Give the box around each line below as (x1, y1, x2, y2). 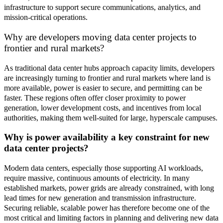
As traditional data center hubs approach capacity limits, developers (4, 63, 215, 72)
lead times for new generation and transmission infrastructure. (4, 194, 196, 203)
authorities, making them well (4, 113, 97, 122)
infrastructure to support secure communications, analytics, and (4, 3, 201, 12)
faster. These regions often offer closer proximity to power (4, 93, 186, 102)
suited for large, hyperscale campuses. (99, 113, 218, 122)
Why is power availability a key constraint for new (4, 132, 210, 143)
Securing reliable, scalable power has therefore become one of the (4, 204, 210, 213)
